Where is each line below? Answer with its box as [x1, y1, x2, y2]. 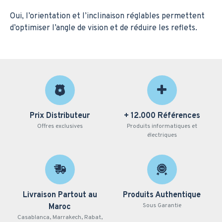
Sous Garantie [142, 202, 181, 210]
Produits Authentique [123, 190, 201, 200]
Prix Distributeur [30, 111, 90, 121]
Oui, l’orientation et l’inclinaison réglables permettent [10, 11, 205, 21]
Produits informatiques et [126, 122, 197, 130]
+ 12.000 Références [123, 111, 200, 121]
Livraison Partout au [22, 190, 97, 200]
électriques [147, 131, 177, 139]
